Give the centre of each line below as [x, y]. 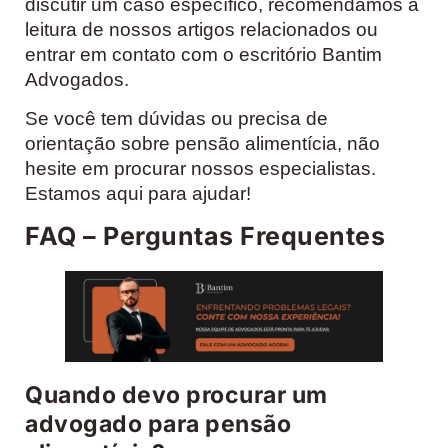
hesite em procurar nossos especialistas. [200, 168]
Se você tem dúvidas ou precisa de [176, 118]
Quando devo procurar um [176, 395]
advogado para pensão [158, 424]
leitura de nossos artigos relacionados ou [201, 29]
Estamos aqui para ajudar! [138, 193]
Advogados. [77, 79]
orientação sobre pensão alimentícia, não [202, 143]
